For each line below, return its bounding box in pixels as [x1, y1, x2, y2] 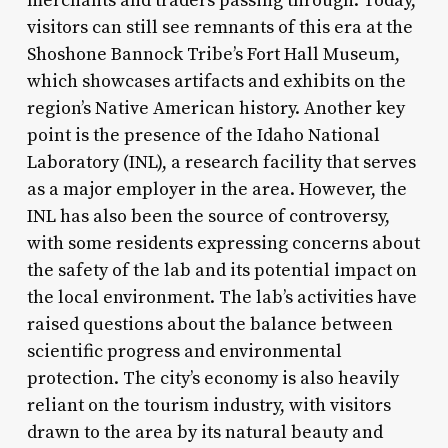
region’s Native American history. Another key [26, 96, 405, 120]
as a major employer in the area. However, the [26, 177, 407, 201]
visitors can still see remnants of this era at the [26, 15, 413, 39]
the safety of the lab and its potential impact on [26, 258, 417, 282]
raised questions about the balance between [26, 312, 393, 336]
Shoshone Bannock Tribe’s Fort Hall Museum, [26, 42, 400, 66]
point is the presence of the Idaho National [26, 123, 380, 147]
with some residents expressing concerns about [26, 231, 420, 255]
